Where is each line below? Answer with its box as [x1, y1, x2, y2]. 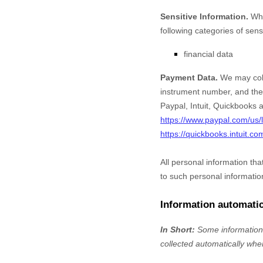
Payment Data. [160, 73, 218, 82]
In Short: [160, 225, 195, 234]
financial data [184, 49, 233, 59]
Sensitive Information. [160, 12, 248, 21]
